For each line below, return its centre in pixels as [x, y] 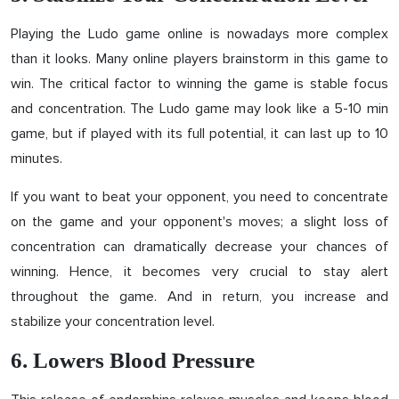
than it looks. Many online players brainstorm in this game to [199, 59]
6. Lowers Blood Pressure [133, 360]
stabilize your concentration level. [113, 322]
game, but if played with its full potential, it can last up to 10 [199, 134]
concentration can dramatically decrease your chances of [199, 247]
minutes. [37, 159]
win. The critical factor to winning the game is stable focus [199, 84]
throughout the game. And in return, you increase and [199, 297]
